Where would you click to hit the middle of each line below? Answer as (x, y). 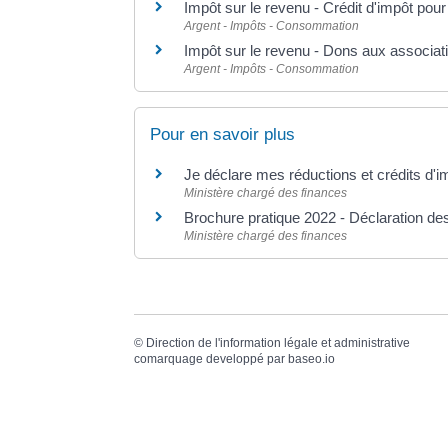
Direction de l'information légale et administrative (278, 343)
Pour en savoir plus (223, 134)
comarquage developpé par (211, 359)
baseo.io (312, 359)
